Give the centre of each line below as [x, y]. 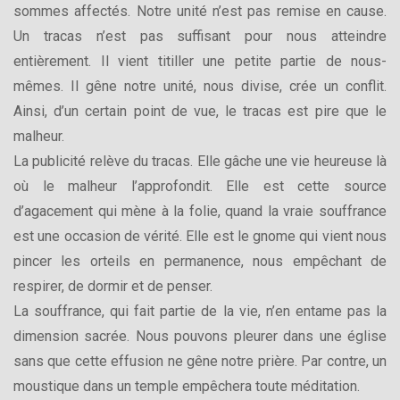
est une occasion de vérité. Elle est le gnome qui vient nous [200, 236]
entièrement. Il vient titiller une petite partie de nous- [200, 61]
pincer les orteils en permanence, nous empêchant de [200, 261]
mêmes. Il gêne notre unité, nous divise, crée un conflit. [200, 86]
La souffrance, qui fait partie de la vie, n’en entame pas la [200, 311]
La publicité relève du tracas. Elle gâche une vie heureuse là [200, 161]
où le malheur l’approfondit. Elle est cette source [200, 186]
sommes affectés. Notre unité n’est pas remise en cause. [200, 11]
